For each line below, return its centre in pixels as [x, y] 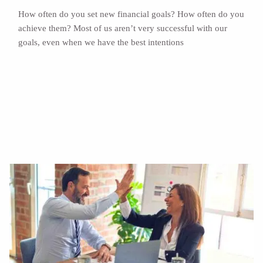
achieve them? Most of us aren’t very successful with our [123, 28]
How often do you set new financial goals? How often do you [131, 14]
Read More [44, 75]
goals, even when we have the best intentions [101, 42]
